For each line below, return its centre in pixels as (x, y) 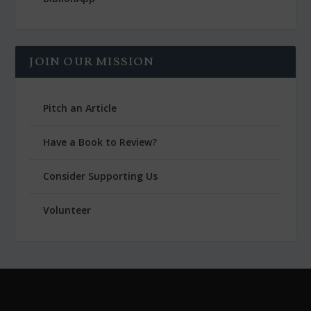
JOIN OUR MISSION (92, 61)
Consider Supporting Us (101, 176)
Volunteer (67, 210)
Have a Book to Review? (100, 142)
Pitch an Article (80, 108)
